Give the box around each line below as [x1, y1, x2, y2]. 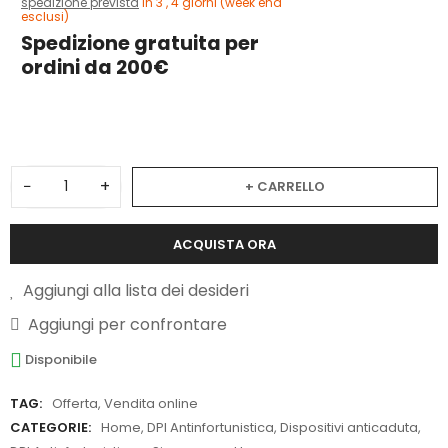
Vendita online [104, 394, 198, 414]
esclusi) [21, 8, 69, 26]
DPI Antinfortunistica [147, 418, 274, 438]
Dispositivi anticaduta [280, 418, 418, 438]
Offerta [52, 394, 98, 414]
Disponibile [25, 350, 98, 370]
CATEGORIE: [10, 418, 91, 438]
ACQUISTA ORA [172, 234, 276, 254]
